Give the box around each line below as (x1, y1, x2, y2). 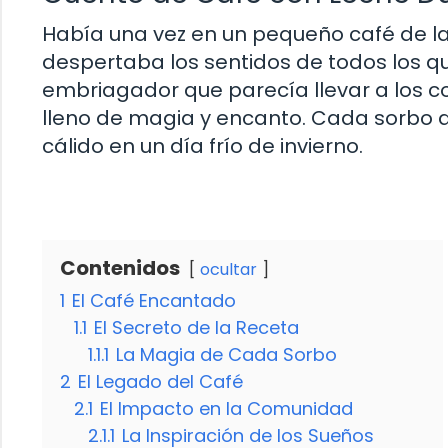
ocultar (200, 258, 257, 282)
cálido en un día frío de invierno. (42, 132, 363, 161)
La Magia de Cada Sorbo (116, 342, 337, 368)
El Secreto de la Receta (94, 315, 299, 341)
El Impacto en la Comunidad (100, 396, 353, 422)
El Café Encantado (72, 288, 236, 314)
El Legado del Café (78, 369, 243, 395)
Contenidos (60, 254, 180, 283)
